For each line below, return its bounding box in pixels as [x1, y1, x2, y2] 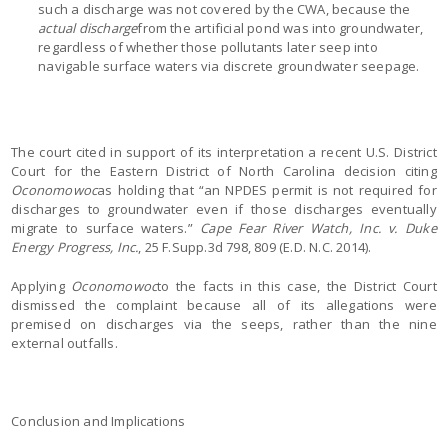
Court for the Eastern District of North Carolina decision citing [11, 162, 437, 180]
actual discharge [38, 19, 138, 37]
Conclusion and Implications [11, 412, 186, 430]
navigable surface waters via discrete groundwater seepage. [38, 57, 420, 75]
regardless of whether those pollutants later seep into [38, 38, 378, 56]
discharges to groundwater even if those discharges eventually [11, 200, 437, 218]
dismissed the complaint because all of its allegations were [11, 296, 437, 314]
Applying [11, 277, 72, 295]
